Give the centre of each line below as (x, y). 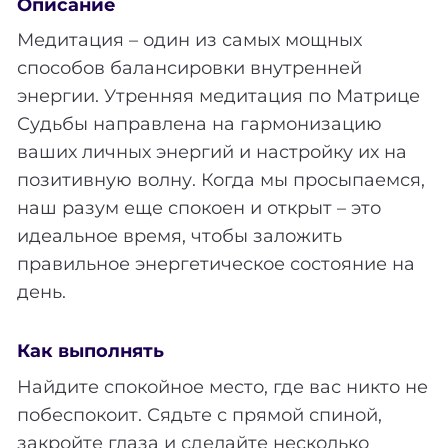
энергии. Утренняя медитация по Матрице (218, 96)
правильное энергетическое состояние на (216, 264)
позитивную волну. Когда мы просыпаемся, (221, 180)
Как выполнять (90, 351)
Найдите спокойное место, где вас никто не (222, 387)
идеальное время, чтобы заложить (179, 236)
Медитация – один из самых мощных (189, 40)
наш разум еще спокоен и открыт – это (199, 208)
